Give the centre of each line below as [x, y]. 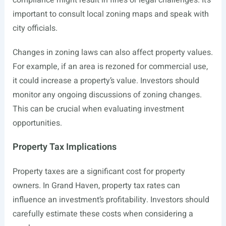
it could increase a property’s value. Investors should [106, 81]
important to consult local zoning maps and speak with [110, 14]
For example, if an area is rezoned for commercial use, [110, 67]
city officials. [35, 28]
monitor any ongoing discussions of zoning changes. [107, 95]
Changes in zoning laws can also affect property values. [112, 52]
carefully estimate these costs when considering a [103, 214]
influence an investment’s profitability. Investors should [111, 200]
